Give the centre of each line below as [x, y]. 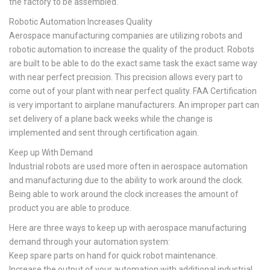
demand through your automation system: [89, 242]
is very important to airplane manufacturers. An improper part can [134, 105]
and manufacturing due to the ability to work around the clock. [126, 180]
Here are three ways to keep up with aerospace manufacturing [128, 228]
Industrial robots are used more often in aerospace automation [128, 166]
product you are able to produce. [70, 208]
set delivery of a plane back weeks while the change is [111, 119]
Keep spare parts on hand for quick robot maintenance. [113, 256]
